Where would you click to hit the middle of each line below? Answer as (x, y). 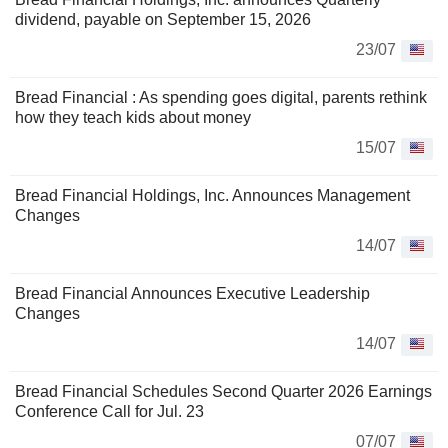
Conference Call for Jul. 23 (109, 412)
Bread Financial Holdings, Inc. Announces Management (212, 196)
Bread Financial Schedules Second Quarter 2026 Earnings (223, 392)
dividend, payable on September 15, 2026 (163, 20)
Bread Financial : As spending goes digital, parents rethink (221, 98)
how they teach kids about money (133, 118)
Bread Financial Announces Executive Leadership (192, 294)
